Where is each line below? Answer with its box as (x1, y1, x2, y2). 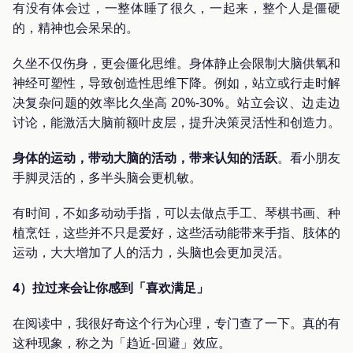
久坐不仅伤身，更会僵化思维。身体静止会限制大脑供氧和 (13, 54, 340, 72)
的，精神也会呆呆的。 (13, 18, 139, 36)
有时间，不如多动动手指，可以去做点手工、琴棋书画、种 (13, 203, 340, 221)
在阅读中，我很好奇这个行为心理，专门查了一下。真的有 (13, 314, 340, 332)
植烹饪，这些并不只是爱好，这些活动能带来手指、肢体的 (13, 223, 340, 241)
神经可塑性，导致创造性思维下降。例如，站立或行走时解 (13, 73, 340, 91)
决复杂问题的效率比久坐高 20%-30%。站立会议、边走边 (13, 93, 340, 111)
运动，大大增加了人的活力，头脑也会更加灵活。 (13, 243, 290, 261)
